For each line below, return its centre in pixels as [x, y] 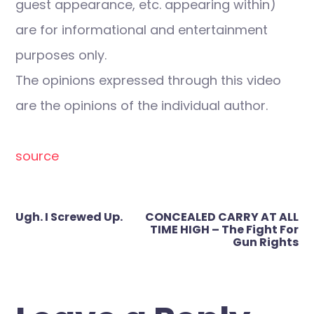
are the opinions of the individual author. [142, 105]
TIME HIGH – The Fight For [224, 230]
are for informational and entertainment [142, 30]
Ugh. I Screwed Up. [69, 217]
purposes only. [61, 55]
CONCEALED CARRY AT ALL [222, 217]
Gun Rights [266, 242]
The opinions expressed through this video [148, 80]
